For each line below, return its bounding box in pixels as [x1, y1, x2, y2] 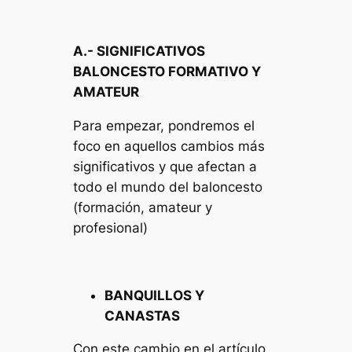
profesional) [73, 219, 148, 236]
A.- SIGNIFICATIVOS [73, 43, 206, 60]
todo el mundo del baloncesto [73, 178, 263, 195]
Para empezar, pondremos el [73, 117, 255, 134]
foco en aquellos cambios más [73, 137, 266, 154]
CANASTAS [104, 307, 181, 324]
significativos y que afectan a [73, 158, 258, 174]
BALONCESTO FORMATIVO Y [73, 64, 262, 80]
